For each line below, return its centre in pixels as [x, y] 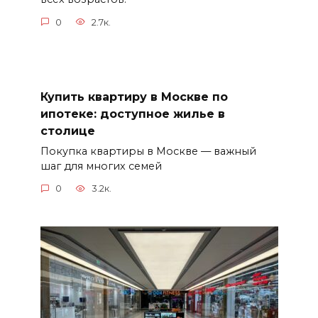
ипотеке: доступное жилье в [132, 114]
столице [67, 131]
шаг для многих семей [101, 166]
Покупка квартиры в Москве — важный [148, 151]
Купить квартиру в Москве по [134, 97]
